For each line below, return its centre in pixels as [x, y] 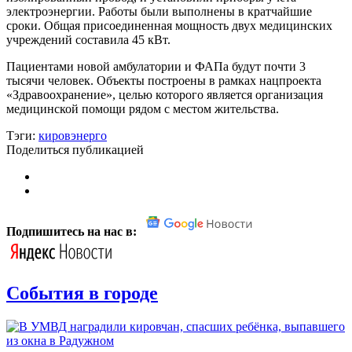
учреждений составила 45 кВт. [88, 39]
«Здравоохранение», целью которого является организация [165, 94]
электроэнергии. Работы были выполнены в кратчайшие [159, 11]
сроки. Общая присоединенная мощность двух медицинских [169, 25]
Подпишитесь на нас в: [73, 231]
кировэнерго [73, 135]
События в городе [82, 293]
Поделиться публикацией [75, 149]
